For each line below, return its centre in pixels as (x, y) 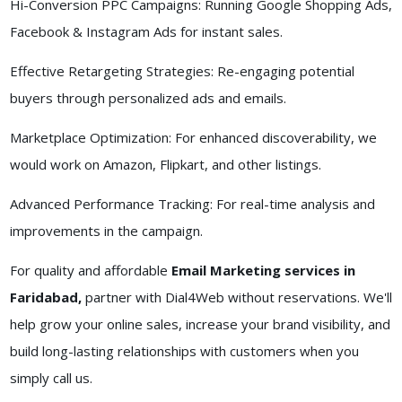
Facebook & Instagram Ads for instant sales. (146, 32)
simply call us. (52, 378)
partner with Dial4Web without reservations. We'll (236, 297)
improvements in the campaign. (106, 231)
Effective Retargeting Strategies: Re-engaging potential (182, 71)
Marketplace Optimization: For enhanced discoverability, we (193, 138)
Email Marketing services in (263, 271)
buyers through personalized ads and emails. (148, 98)
